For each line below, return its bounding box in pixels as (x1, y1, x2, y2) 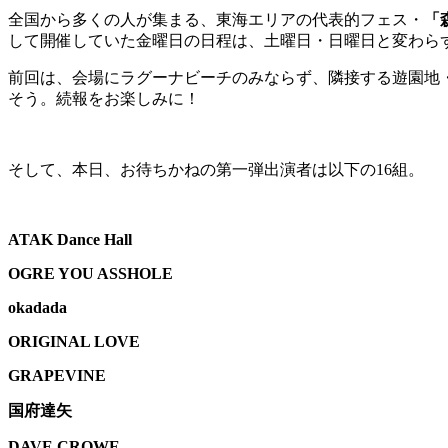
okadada (8, 299, 67, 317)
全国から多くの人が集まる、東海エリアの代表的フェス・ (8, 11, 424, 29)
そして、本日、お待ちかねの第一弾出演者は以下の (8, 161, 376, 179)
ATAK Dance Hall (8, 231, 132, 249)
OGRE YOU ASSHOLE (8, 265, 173, 283)
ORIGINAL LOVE (8, 333, 140, 351)
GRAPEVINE (8, 367, 106, 385)
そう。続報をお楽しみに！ (8, 90, 200, 108)
